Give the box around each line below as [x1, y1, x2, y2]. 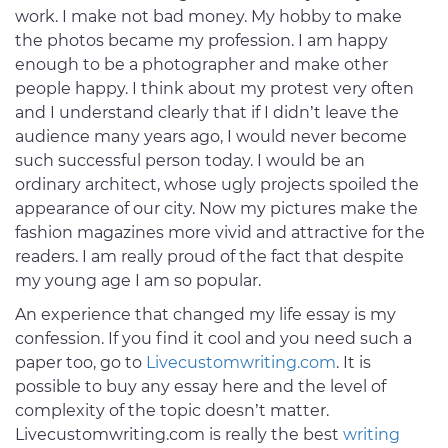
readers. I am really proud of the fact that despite [15, 247, 404, 267]
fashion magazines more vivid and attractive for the [15, 223, 425, 243]
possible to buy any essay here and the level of [15, 377, 386, 397]
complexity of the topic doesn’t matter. [15, 401, 329, 421]
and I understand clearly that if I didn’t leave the [15, 103, 399, 123]
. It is [336, 353, 371, 373]
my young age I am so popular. [15, 271, 269, 291]
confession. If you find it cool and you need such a [15, 329, 412, 349]
